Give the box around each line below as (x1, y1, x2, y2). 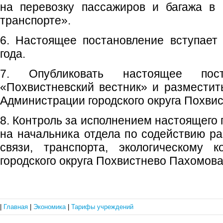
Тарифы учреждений (71, 203, 133, 211)
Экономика (33, 203, 68, 211)
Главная (3, 203, 30, 211)
